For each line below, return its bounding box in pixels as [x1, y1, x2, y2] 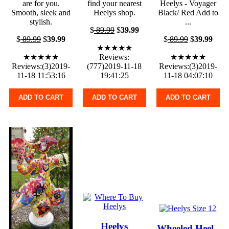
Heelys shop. [93, 8, 135, 17]
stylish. [30, 17, 52, 26]
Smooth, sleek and [11, 8, 71, 17]
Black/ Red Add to [157, 8, 218, 17]
